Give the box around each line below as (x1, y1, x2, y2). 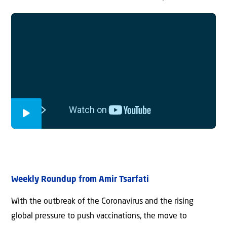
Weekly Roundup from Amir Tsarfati (11, 176, 149, 184)
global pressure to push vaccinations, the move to (11, 212, 187, 220)
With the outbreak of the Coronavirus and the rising (11, 197, 194, 206)
